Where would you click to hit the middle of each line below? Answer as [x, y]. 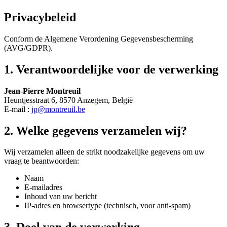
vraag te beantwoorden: [42, 161]
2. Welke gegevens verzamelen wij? [96, 130]
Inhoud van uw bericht [61, 197]
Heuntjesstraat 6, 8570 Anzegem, [58, 100]
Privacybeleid [40, 17]
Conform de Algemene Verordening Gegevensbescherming [99, 39]
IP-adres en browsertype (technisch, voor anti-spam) [107, 206]
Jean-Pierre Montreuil [42, 91]
